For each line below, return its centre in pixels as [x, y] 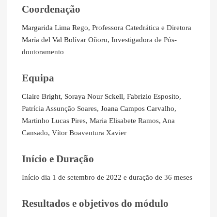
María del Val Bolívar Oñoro [65, 40]
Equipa [38, 78]
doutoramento [43, 52]
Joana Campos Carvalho [138, 109]
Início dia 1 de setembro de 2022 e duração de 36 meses [107, 178]
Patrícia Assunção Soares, [61, 109]
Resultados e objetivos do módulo [95, 203]
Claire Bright [41, 97]
